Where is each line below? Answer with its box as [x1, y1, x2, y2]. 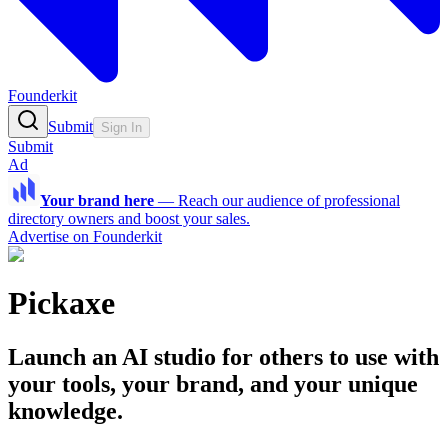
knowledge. [8, 397, 123, 424]
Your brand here [40, 192, 154, 209]
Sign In [101, 120, 142, 135]
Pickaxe [8, 285, 115, 322]
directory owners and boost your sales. [8, 210, 250, 227]
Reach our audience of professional [178, 192, 400, 209]
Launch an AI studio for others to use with [8, 343, 439, 370]
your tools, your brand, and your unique [8, 370, 418, 397]
